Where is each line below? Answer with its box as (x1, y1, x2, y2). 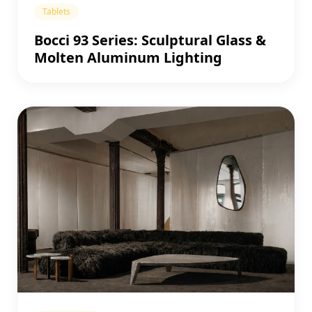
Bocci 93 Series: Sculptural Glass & (34, 30, 266, 49)
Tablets (42, 5, 70, 17)
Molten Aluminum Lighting (34, 47, 222, 67)
